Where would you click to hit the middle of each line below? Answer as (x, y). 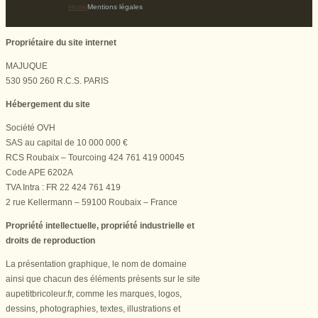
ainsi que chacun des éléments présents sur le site (103, 279)
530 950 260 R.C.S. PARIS (57, 81)
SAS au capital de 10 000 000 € (67, 142)
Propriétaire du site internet (61, 42)
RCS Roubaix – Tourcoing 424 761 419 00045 (95, 157)
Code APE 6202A (39, 172)
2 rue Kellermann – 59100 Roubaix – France (92, 202)
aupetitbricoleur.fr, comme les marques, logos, (94, 294)
